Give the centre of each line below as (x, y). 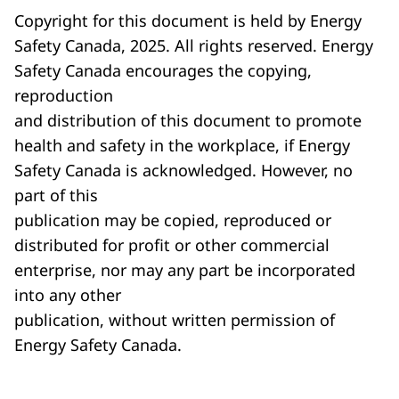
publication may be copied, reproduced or (173, 220)
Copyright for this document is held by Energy (188, 21)
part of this (56, 195)
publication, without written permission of (175, 320)
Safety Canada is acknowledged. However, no (183, 171)
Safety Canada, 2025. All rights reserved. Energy (194, 46)
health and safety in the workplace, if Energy (182, 146)
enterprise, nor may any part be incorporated (185, 270)
